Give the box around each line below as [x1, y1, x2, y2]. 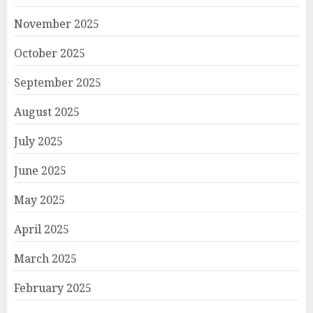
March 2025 [14, 251, 77, 266]
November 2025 [14, 16, 99, 31]
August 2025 [14, 104, 80, 119]
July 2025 [14, 133, 63, 149]
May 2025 [14, 192, 65, 208]
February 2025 [14, 280, 92, 296]
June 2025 [14, 163, 66, 178]
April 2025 [14, 221, 69, 237]
